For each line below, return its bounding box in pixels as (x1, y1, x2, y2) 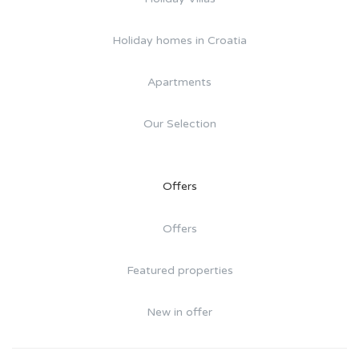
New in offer (147, 305, 212, 320)
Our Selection (143, 117, 216, 131)
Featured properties (126, 264, 233, 278)
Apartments (147, 75, 212, 90)
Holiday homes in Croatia (112, 34, 247, 48)
